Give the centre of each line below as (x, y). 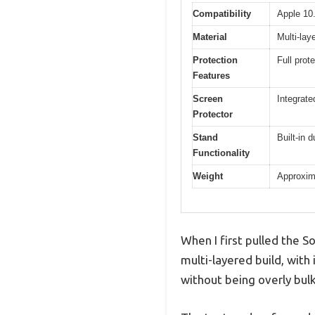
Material (210, 37)
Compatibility (222, 13)
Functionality (221, 153)
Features (211, 75)
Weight (208, 176)
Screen (208, 98)
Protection (215, 60)
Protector (213, 114)
